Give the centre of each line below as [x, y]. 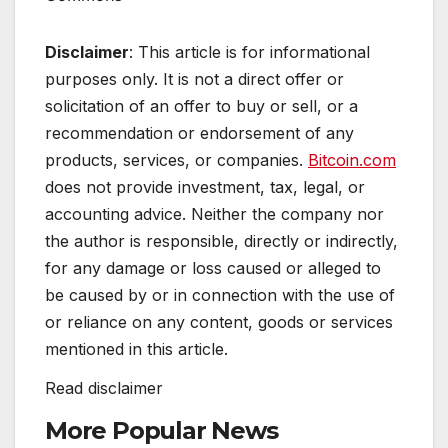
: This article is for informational [249, 51]
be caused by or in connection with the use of [220, 294]
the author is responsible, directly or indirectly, [221, 240]
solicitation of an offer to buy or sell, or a [201, 105]
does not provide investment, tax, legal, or [205, 186]
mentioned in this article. [136, 348]
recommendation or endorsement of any [199, 132]
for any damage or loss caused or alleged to [213, 267]
